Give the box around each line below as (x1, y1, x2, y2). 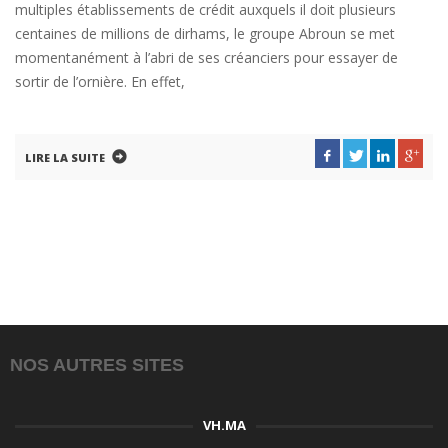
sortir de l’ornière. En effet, (15, 72, 185, 91)
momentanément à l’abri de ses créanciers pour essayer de (15, 48, 398, 67)
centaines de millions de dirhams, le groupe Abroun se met (15, 24, 395, 43)
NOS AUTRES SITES (10, 355, 184, 375)
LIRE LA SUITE (25, 150, 105, 165)
